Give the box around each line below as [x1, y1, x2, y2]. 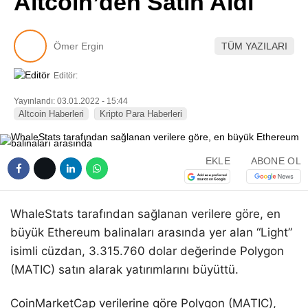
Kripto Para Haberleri [100, 109, 182, 120]
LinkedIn [204, 50, 250, 62]
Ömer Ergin [54, 40, 104, 52]
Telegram [203, 89, 252, 100]
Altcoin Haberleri [19, 109, 84, 120]
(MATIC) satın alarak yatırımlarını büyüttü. [10, 263, 239, 277]
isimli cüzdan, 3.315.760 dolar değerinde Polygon [10, 244, 284, 258]
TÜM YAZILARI [221, 40, 287, 52]
